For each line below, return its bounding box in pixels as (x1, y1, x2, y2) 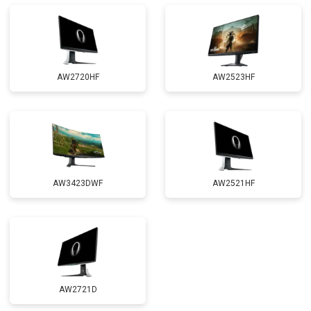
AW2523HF (212, 72, 255, 82)
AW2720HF (56, 72, 99, 82)
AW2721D (58, 285, 97, 294)
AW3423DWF (53, 178, 103, 188)
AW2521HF (212, 178, 255, 188)
